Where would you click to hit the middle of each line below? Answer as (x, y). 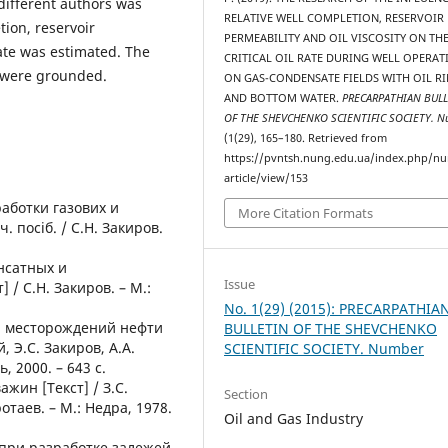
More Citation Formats (306, 213)
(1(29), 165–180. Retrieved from (306, 137)
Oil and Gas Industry (294, 419)
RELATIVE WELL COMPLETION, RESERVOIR (334, 17)
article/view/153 (266, 177)
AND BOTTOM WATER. (283, 97)
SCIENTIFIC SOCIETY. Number (324, 349)
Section (246, 394)
